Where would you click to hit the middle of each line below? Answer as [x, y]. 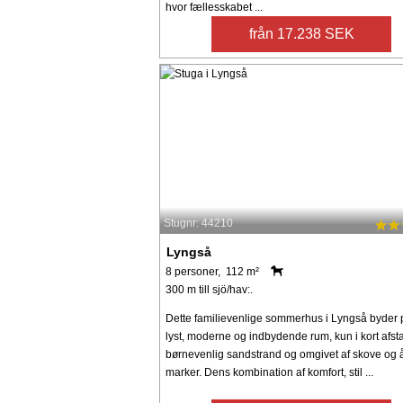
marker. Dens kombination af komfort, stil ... [269, 372]
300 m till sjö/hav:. [209, 289]
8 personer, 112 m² [212, 271]
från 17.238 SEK [301, 33]
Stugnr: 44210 [198, 224]
